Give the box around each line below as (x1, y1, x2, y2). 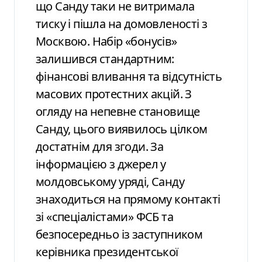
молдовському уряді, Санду (36, 173, 184, 189)
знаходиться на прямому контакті (36, 191, 220, 207)
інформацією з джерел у (36, 156, 166, 172)
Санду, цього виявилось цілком (36, 120, 208, 137)
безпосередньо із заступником (36, 226, 203, 242)
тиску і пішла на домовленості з (36, 15, 208, 32)
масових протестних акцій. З (36, 85, 192, 102)
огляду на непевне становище (36, 103, 200, 119)
